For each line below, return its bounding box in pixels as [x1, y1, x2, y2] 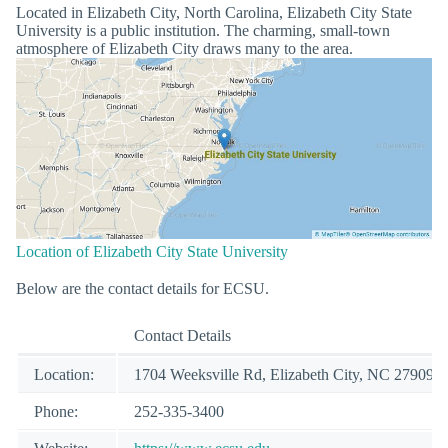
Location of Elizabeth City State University [16, 242, 288, 260]
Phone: [34, 402, 78, 420]
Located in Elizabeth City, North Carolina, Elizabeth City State [16, 3, 412, 21]
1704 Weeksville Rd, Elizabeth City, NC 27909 [134, 365, 434, 383]
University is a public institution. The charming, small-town [16, 21, 390, 39]
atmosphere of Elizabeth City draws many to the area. [16, 39, 353, 57]
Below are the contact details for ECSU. [16, 279, 269, 297]
